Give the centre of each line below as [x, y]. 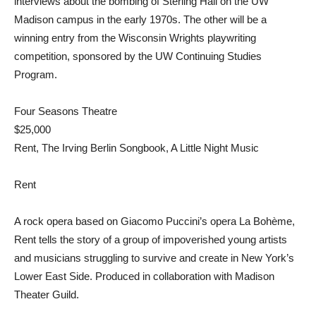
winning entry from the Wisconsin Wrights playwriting [135, 38]
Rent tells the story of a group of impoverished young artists [151, 239]
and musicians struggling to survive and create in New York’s [154, 258]
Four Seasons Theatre [66, 111]
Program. [36, 74]
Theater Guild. [47, 294]
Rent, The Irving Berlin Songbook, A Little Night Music [136, 148]
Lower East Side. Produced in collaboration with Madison [144, 276]
